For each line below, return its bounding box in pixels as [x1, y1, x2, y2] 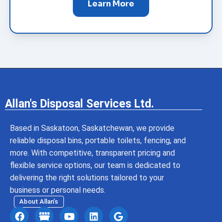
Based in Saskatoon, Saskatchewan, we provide [10, 123, 174, 133]
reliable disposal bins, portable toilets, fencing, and [10, 136, 186, 146]
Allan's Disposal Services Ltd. [5, 97, 154, 111]
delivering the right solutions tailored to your [10, 173, 164, 183]
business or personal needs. [10, 185, 106, 195]
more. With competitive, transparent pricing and [10, 148, 175, 158]
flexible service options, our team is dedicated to [10, 161, 180, 170]
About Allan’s [19, 198, 58, 206]
